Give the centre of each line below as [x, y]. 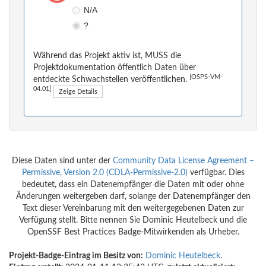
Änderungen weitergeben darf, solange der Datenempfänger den [133, 197]
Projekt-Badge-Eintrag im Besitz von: [76, 256]
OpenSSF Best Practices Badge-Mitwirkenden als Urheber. [133, 232]
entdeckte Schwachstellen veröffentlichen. [111, 80]
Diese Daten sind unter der [62, 161]
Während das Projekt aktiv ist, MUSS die [107, 56]
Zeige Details [78, 92]
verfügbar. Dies [216, 173]
